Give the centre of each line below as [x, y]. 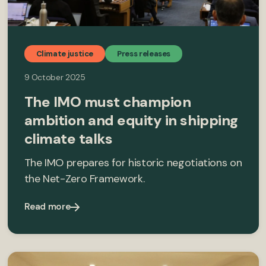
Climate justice [65, 54]
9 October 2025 [55, 77]
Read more [47, 207]
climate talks [68, 139]
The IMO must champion [107, 102]
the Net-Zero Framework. [84, 179]
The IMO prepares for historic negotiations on [133, 163]
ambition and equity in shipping [131, 121]
